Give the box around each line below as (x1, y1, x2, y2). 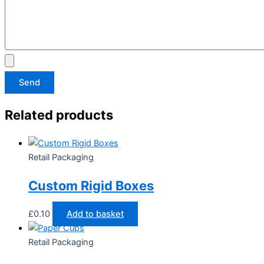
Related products (5, 107, 113, 123)
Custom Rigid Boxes (28, 178, 154, 194)
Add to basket (67, 209, 124, 220)
